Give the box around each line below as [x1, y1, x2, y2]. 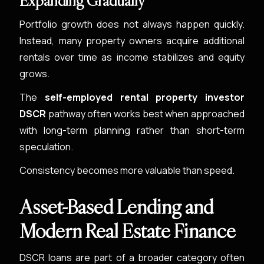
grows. [19, 67, 50, 80]
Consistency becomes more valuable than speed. [19, 164, 235, 177]
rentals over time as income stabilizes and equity [19, 51, 245, 64]
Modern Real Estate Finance [19, 219, 236, 243]
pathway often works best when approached [46, 107, 245, 120]
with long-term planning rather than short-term [19, 124, 245, 137]
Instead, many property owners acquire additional [19, 34, 245, 47]
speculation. [19, 140, 74, 153]
